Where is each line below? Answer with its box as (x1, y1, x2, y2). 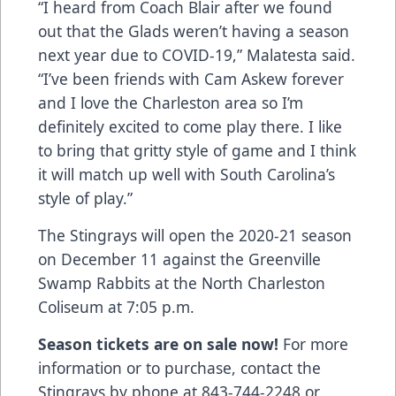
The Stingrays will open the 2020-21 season (38, 225, 352, 247)
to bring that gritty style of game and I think (38, 140, 356, 162)
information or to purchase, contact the (38, 357, 321, 379)
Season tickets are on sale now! (38, 333, 278, 355)
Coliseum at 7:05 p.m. (38, 296, 194, 318)
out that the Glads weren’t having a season (38, 20, 349, 42)
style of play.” (38, 187, 133, 209)
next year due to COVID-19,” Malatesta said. (38, 44, 355, 66)
